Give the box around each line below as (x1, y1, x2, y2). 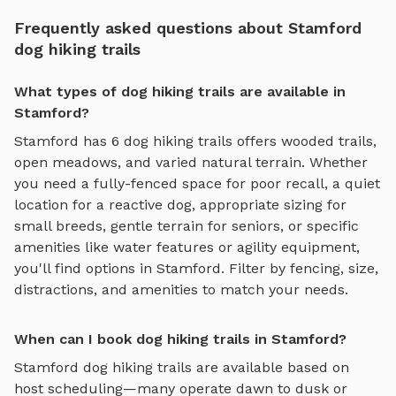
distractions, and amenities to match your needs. (14, 281, 348, 299)
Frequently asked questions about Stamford (14, 19, 362, 38)
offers (232, 133, 281, 150)
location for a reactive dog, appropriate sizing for (14, 196, 346, 214)
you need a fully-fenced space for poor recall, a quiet (14, 175, 380, 193)
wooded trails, (281, 133, 377, 150)
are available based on (192, 359, 349, 377)
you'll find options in (14, 260, 156, 278)
